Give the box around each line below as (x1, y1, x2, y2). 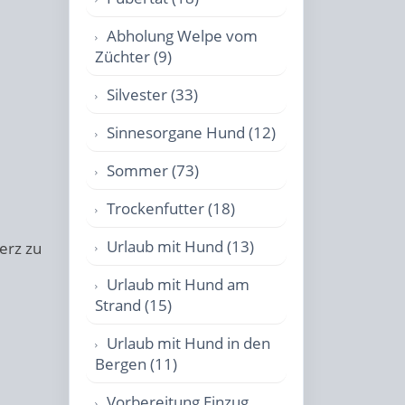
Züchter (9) (95, 46, 172, 67)
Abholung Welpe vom (107, 25, 258, 46)
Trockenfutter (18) (107, 198, 235, 219)
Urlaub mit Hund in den (107, 333, 270, 353)
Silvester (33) (107, 84, 198, 105)
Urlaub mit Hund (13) (107, 236, 254, 257)
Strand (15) (95, 295, 172, 316)
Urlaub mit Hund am (107, 274, 250, 295)
